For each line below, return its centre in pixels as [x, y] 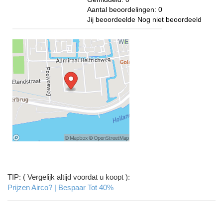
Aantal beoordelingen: [123, 10]
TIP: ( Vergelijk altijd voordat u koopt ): [69, 177]
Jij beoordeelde [112, 20]
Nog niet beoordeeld [169, 20]
